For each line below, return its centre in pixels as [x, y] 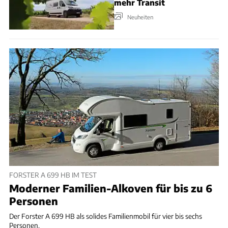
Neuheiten [140, 17]
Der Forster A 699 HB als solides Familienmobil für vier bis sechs [106, 216]
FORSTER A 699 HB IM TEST [53, 175]
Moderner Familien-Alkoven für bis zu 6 [111, 188]
